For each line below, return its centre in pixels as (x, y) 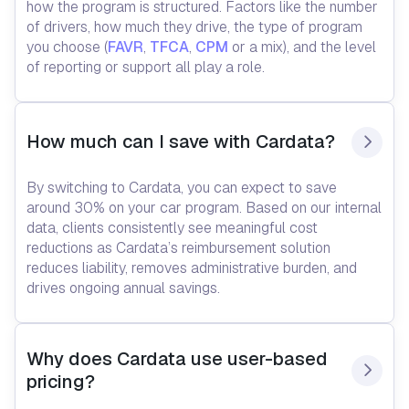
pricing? (61, 381)
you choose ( (67, 47)
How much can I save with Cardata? (181, 142)
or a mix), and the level (302, 47)
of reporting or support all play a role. (146, 67)
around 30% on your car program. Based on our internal (204, 207)
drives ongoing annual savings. (123, 288)
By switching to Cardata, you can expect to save (182, 187)
